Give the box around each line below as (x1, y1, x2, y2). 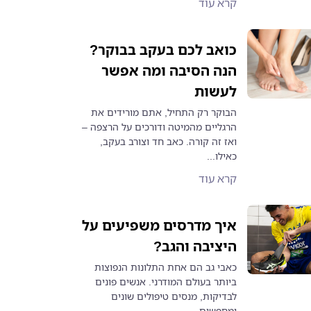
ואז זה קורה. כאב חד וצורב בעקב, (100, 135, 237, 148)
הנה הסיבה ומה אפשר (101, 61, 237, 80)
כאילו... (207, 149, 237, 162)
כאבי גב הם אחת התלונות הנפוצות (94, 260, 237, 274)
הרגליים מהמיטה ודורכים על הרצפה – (82, 120, 237, 133)
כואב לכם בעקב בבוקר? (90, 40, 237, 59)
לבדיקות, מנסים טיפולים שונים (111, 289, 237, 303)
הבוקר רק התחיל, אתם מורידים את (91, 106, 237, 119)
